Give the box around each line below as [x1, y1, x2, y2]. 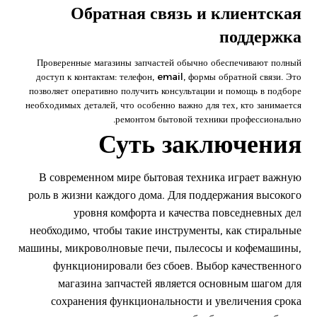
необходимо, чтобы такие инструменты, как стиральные [29, 224, 301, 237]
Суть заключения [98, 128, 301, 159]
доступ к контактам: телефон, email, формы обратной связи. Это [35, 71, 301, 82]
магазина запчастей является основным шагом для [57, 277, 301, 290]
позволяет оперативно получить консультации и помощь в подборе [28, 85, 301, 96]
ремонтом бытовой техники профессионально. [115, 113, 301, 125]
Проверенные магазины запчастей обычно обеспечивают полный [36, 57, 301, 68]
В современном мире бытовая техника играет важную [38, 171, 301, 184]
